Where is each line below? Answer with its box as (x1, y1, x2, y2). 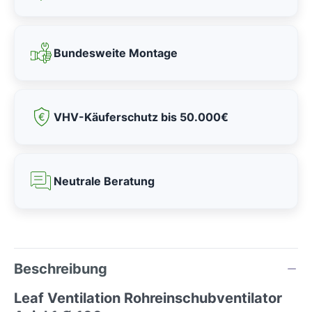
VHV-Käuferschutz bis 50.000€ (54, 110, 228, 124)
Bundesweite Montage (54, 46, 178, 60)
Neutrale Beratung (54, 174, 155, 188)
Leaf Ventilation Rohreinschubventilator (14, 290, 282, 306)
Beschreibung (14, 260, 107, 277)
